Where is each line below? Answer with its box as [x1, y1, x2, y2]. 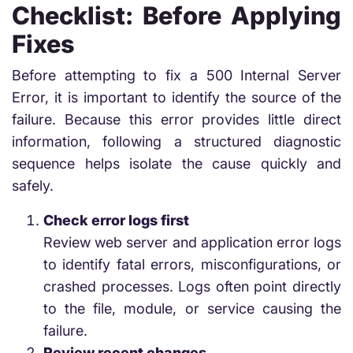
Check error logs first [43, 212, 189, 229]
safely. [12, 177, 54, 194]
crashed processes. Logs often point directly [43, 278, 341, 295]
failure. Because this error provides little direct [12, 111, 341, 128]
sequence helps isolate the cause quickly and [12, 155, 341, 172]
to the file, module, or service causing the [43, 300, 341, 317]
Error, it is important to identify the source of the [12, 89, 341, 106]
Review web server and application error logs [43, 234, 341, 251]
